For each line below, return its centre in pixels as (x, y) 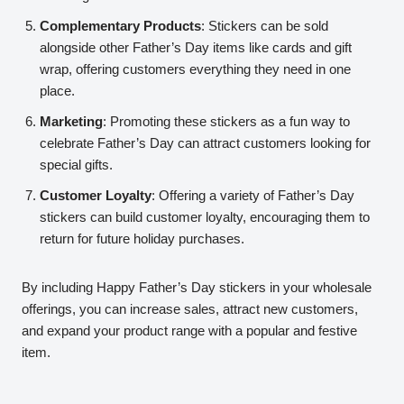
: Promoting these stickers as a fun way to (226, 122)
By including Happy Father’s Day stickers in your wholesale (197, 288)
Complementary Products (120, 26)
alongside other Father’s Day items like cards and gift (196, 48)
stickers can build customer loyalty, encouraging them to (205, 217)
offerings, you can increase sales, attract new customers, (190, 309)
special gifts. (76, 165)
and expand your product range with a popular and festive (189, 331)
